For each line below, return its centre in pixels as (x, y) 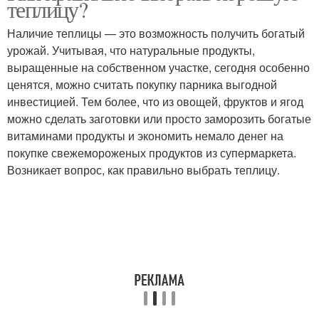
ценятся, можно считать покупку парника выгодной (142, 84)
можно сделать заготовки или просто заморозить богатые (159, 119)
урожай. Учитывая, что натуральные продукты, (131, 50)
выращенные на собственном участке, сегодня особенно (158, 67)
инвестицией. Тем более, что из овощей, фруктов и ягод (155, 101)
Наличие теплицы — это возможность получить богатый (156, 33)
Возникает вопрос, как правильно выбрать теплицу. (143, 170)
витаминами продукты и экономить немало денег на (145, 136)
